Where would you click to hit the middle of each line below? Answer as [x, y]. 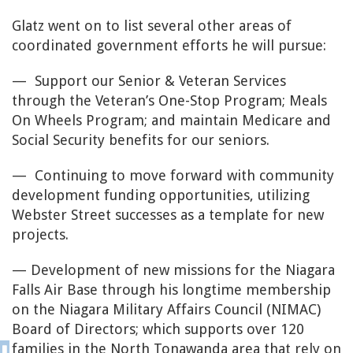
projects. [40, 234]
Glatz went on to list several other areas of [152, 26]
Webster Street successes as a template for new [168, 215]
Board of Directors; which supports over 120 [158, 329]
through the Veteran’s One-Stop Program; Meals [169, 100]
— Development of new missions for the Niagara [173, 270]
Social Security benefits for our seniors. [141, 140]
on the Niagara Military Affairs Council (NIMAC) [166, 309]
